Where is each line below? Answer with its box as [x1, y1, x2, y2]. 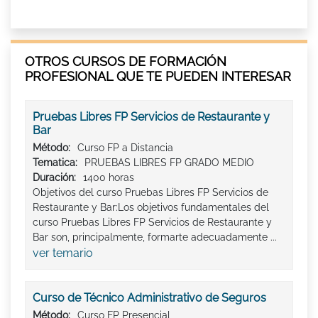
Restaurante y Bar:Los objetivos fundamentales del [33, 202, 269, 214]
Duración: [33, 172, 76, 184]
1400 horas [83, 172, 134, 184]
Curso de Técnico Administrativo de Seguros [33, 291, 266, 305]
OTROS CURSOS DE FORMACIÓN [25, 54, 226, 70]
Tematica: [33, 157, 77, 169]
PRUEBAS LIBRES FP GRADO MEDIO [84, 157, 254, 169]
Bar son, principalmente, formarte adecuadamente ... [33, 231, 277, 243]
